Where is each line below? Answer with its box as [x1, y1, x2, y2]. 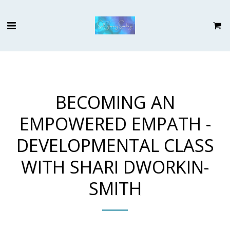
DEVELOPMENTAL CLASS [16, 133, 214, 157]
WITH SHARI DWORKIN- [21, 155, 209, 179]
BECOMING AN [55, 90, 175, 114]
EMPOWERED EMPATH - [19, 111, 211, 136]
